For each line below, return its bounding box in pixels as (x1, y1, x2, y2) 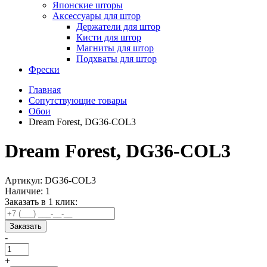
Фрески (29, 64, 60, 74)
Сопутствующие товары (29, 95, 127, 105)
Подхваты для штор (76, 54, 157, 64)
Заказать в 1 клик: (5, 196, 77, 207)
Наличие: (5, 185, 45, 196)
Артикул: (5, 175, 45, 185)
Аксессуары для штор (52, 11, 141, 21)
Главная (29, 85, 61, 95)
